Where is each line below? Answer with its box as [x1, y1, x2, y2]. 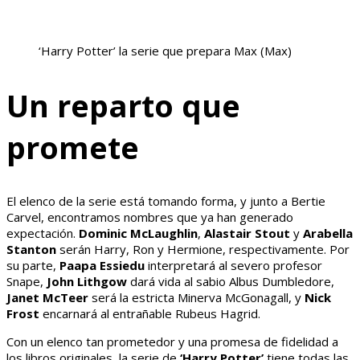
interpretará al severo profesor [145, 257, 322, 274]
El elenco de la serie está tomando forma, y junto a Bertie [6, 193, 325, 210]
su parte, [6, 257, 59, 274]
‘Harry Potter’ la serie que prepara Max [39, 43, 260, 59]
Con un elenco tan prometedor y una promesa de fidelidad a [6, 333, 338, 350]
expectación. [6, 225, 79, 242]
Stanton [6, 241, 56, 258]
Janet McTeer [6, 289, 88, 306]
